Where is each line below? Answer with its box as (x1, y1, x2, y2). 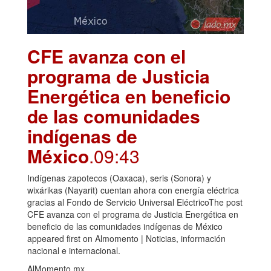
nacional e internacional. (27, 244, 120, 256)
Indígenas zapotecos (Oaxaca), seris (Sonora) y (27, 171, 211, 184)
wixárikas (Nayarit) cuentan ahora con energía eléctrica (27, 183, 239, 196)
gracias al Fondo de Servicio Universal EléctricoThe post (27, 195, 243, 208)
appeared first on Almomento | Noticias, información (27, 232, 226, 244)
